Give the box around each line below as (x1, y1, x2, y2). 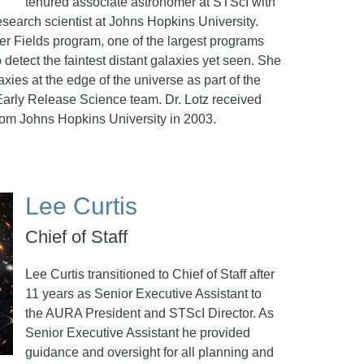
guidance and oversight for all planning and (25, 345, 274, 359)
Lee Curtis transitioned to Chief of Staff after (25, 267, 275, 281)
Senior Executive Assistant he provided (25, 326, 250, 340)
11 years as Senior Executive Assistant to (25, 287, 262, 301)
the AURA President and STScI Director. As (25, 306, 274, 320)
